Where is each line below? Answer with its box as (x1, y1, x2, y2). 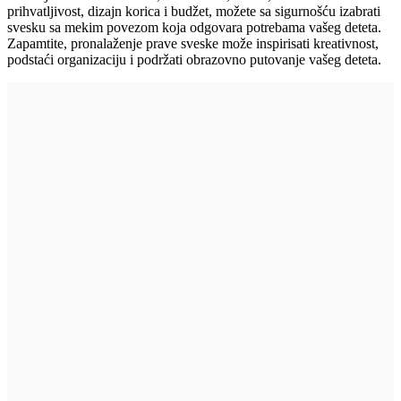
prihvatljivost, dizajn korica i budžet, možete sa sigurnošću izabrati (7, 3, 380, 19)
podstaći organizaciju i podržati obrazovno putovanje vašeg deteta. (7, 51, 381, 67)
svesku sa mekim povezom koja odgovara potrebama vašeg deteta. (7, 19, 381, 35)
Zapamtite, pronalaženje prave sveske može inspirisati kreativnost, (7, 35, 379, 51)
